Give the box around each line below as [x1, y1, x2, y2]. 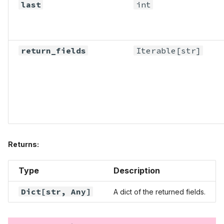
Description [113, 165, 160, 175]
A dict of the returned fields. [113, 187, 205, 196]
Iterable [135, 45, 176, 55]
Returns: [8, 139, 39, 148]
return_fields [20, 45, 86, 55]
